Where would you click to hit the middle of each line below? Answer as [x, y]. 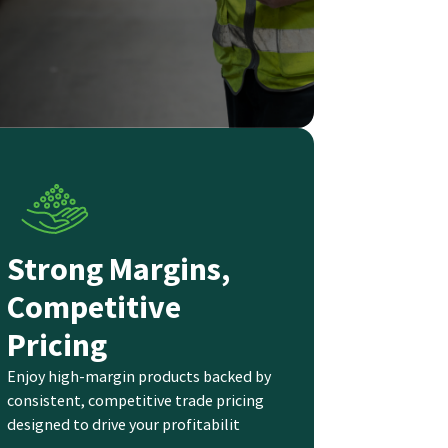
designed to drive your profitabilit [123, 424]
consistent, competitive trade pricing [135, 400]
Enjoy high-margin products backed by [138, 376]
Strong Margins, [118, 269]
